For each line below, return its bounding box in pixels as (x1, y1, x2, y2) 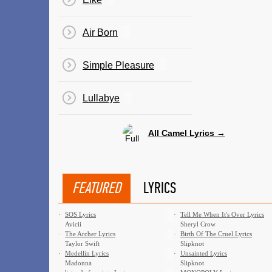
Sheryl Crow (180, 220, 216, 228)
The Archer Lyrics (65, 230, 115, 237)
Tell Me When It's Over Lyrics (180, 211, 264, 218)
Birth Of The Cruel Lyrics (180, 230, 252, 237)
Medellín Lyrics (65, 250, 109, 257)
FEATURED (72, 178, 121, 197)
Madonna (65, 259, 92, 267)
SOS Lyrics (65, 211, 96, 218)
